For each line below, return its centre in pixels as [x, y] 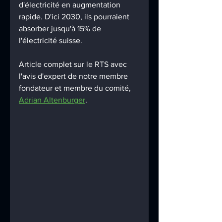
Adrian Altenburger [52, 100]
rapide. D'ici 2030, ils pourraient [75, 17]
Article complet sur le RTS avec [74, 64]
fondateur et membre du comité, [76, 88]
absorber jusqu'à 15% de [61, 28]
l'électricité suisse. [51, 40]
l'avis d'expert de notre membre [74, 76]
